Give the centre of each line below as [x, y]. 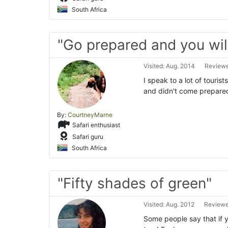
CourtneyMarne [90, 115]
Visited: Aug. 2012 [169, 204]
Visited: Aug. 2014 [169, 66]
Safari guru [87, 136]
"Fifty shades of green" [135, 183]
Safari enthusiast [95, 125]
